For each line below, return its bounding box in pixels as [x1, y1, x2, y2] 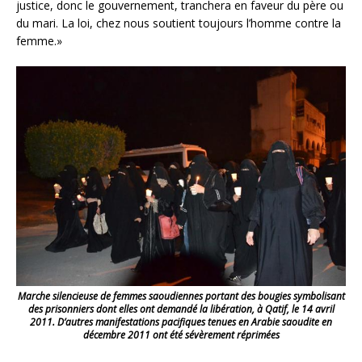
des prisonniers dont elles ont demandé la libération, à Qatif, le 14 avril [27, 302, 335, 317]
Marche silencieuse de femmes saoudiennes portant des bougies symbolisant [17, 289, 345, 304]
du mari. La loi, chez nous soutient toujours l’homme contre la [16, 15, 341, 31]
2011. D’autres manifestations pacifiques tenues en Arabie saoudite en [30, 315, 332, 330]
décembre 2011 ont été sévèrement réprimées [82, 328, 280, 343]
